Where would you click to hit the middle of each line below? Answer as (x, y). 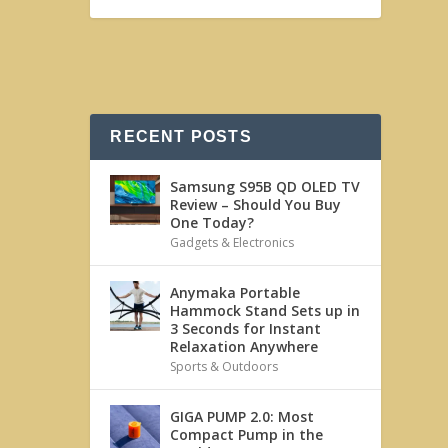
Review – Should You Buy (256, 204)
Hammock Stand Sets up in (265, 310)
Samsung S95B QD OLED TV (265, 186)
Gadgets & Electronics (232, 242)
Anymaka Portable (235, 292)
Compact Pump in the (247, 434)
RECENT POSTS (181, 136)
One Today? (212, 222)
